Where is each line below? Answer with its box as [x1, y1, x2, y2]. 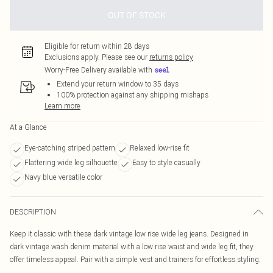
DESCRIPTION [10, 207, 56, 216]
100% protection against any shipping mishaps [57, 90, 208, 99]
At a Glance [10, 122, 47, 132]
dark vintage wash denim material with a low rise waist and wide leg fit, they [10, 242, 253, 251]
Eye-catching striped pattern [24, 143, 115, 152]
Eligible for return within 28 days [44, 41, 149, 51]
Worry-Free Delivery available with [44, 65, 152, 75]
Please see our [102, 52, 147, 62]
